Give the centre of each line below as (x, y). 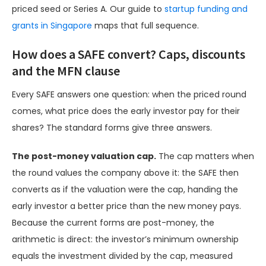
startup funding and (206, 9)
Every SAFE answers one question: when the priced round (129, 95)
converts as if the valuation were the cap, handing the (125, 190)
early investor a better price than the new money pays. (126, 206)
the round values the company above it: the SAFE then (125, 173)
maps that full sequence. (145, 26)
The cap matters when (205, 156)
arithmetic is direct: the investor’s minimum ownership (125, 240)
